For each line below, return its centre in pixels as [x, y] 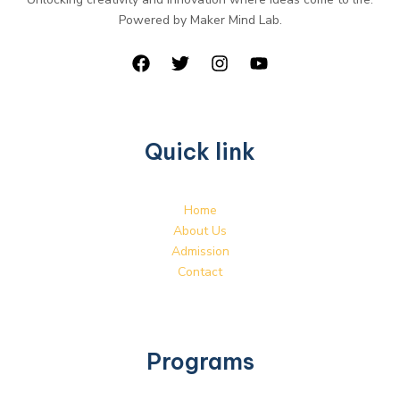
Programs [200, 362]
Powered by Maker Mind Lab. [200, 20]
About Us [200, 231]
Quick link [200, 152]
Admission [200, 252]
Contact [200, 272]
